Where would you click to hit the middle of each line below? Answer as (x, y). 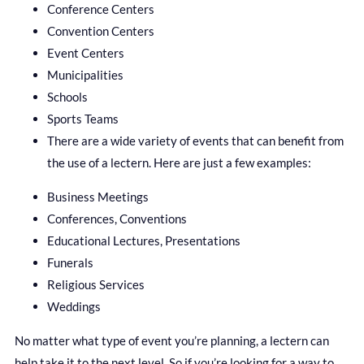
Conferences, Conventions (117, 219)
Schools (67, 97)
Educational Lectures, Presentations (144, 241)
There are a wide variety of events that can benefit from (195, 141)
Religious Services (96, 285)
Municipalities (85, 75)
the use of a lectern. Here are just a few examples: (179, 163)
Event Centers (86, 53)
